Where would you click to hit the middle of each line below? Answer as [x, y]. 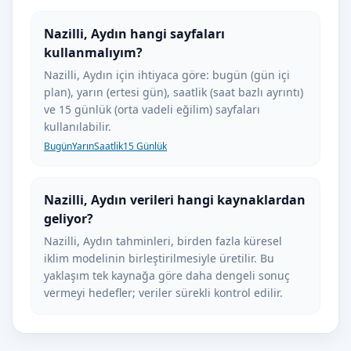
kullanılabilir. [78, 127]
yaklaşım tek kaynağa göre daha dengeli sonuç [167, 275]
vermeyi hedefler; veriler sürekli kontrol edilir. [163, 293]
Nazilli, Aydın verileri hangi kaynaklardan [175, 200]
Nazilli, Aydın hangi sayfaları [134, 34]
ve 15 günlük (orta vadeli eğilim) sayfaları [152, 109]
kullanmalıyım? [93, 52]
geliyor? [69, 219]
